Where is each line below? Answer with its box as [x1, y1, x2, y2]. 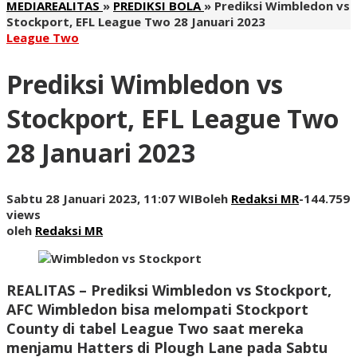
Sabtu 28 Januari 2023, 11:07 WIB [6, 190, 202, 207]
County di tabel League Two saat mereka [6, 319, 304, 339]
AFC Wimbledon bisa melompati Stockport [6, 300, 308, 320]
